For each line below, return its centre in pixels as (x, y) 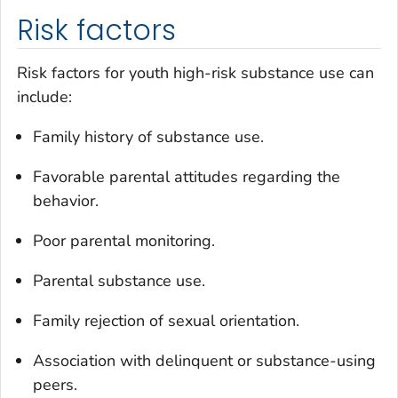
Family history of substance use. (148, 136)
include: (44, 96)
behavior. (66, 200)
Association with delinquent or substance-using (204, 360)
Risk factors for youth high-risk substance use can (195, 72)
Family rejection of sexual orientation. (166, 320)
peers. (55, 384)
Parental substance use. (119, 280)
